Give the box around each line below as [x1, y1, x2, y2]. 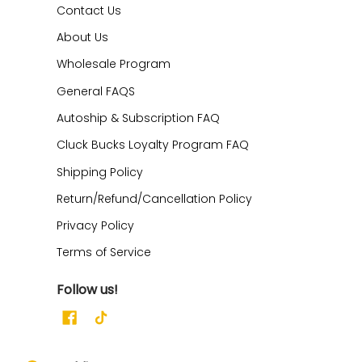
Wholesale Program [57, 56, 170, 73]
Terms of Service [57, 244, 151, 261]
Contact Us [57, 2, 121, 19]
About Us [57, 28, 108, 45]
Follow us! [57, 280, 118, 300]
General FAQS [57, 82, 135, 99]
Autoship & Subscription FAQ [57, 109, 220, 126]
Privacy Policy [57, 217, 134, 234]
